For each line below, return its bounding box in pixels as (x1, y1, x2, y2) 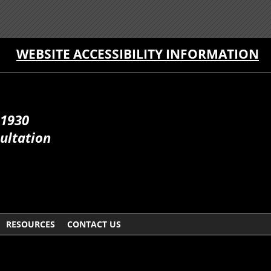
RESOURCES (6, 218, 55, 230)
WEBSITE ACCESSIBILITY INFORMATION (16, 45, 259, 62)
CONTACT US (67, 218, 121, 230)
